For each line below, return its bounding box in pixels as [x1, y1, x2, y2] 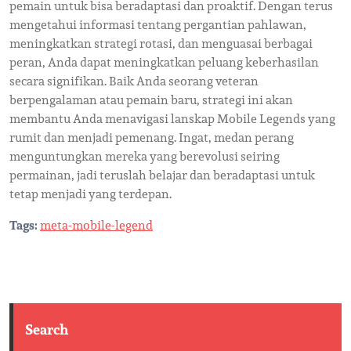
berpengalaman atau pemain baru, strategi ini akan [9, 90, 293, 110]
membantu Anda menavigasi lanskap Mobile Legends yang [9, 109, 335, 128]
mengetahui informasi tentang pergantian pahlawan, [9, 15, 306, 34]
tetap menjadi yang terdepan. [9, 184, 172, 204]
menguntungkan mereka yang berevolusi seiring [9, 147, 280, 166]
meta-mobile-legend [40, 215, 153, 235]
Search [25, 318, 68, 341]
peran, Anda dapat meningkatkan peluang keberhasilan [9, 52, 319, 72]
